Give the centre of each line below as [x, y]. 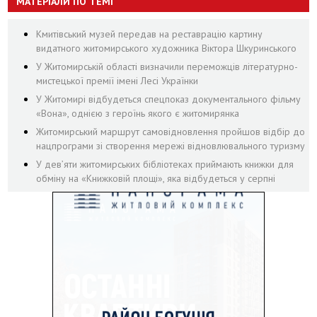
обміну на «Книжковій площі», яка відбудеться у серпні [156, 178]
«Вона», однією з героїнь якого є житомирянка [138, 113]
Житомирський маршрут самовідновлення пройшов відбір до [171, 132]
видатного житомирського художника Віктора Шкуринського [167, 48]
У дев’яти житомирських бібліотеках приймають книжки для [165, 164]
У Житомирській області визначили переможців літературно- [167, 67]
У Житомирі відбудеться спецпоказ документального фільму [169, 99]
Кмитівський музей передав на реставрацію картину [150, 34]
